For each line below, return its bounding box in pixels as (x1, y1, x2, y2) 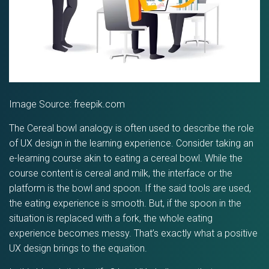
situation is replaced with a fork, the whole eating (9, 213, 213, 225)
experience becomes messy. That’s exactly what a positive (9, 228, 258, 240)
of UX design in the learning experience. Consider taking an (9, 138, 253, 150)
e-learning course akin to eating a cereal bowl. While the (9, 153, 243, 165)
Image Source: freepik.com (9, 98, 125, 110)
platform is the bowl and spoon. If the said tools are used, (9, 183, 251, 195)
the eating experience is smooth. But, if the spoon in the (9, 198, 241, 210)
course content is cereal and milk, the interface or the (9, 168, 232, 180)
